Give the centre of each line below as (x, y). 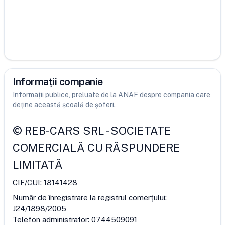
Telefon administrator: (52, 220)
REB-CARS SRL (65, 131)
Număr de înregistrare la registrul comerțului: (90, 198)
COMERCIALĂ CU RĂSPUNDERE (96, 148)
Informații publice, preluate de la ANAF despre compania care (111, 95)
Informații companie (58, 82)
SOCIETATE (141, 131)
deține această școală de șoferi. (64, 105)
